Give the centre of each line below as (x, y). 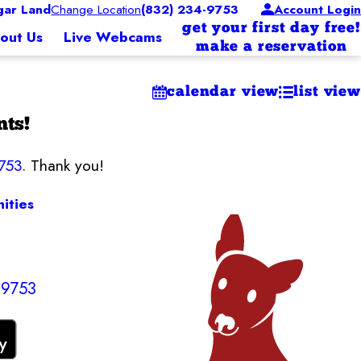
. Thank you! (63, 165)
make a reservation (271, 47)
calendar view (223, 92)
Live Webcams (112, 37)
